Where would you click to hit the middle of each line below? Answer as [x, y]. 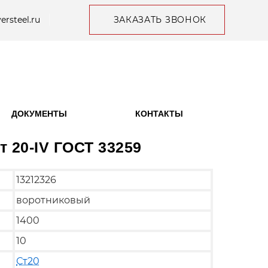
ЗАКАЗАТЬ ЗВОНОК [160, 20]
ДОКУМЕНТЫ [39, 114]
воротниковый [53, 200]
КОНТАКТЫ [159, 114]
